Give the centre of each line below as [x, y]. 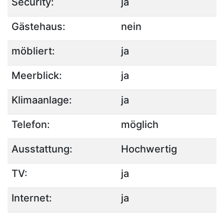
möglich [140, 124]
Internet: [32, 198]
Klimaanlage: [42, 100]
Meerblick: [37, 75]
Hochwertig [149, 149]
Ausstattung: [42, 149]
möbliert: [33, 51]
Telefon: [31, 124]
